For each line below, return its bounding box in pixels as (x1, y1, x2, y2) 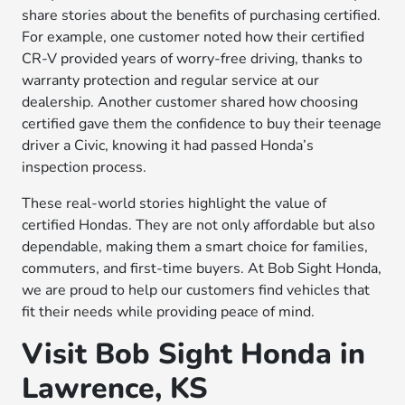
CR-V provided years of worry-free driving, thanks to (22, 49, 363, 69)
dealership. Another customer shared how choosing (22, 92, 359, 112)
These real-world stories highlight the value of (22, 193, 327, 213)
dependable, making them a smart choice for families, (22, 237, 369, 257)
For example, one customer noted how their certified (22, 27, 365, 47)
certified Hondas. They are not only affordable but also (22, 215, 376, 235)
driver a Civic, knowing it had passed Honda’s (22, 136, 315, 155)
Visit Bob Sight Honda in (22, 334, 366, 373)
